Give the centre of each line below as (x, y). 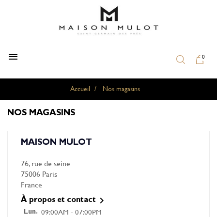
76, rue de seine (46, 163)
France (31, 184)
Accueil (80, 88)
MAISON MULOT (56, 143)
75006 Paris (39, 174)
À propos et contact (58, 201)
